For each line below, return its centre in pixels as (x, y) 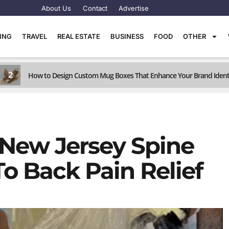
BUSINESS (127, 37)
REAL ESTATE (79, 37)
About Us (56, 8)
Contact (95, 8)
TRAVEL (35, 37)
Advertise (134, 8)
